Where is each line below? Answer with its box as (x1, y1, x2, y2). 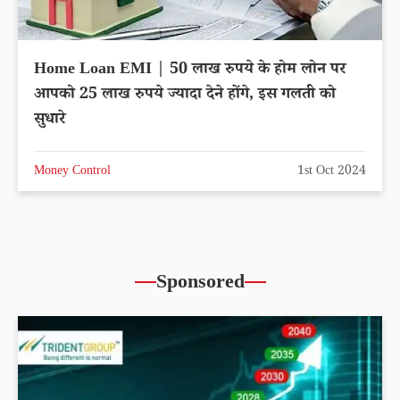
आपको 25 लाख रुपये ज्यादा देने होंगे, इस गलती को (34, 82, 336, 108)
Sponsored (155, 269, 245, 300)
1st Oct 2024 (297, 162, 366, 182)
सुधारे (34, 107, 65, 133)
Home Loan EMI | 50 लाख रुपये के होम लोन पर (34, 57, 346, 83)
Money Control (34, 162, 111, 182)
